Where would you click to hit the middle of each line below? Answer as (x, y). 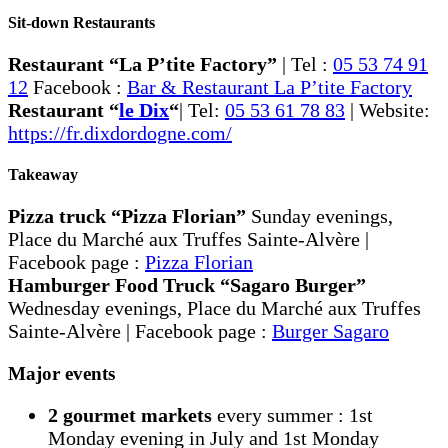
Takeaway (43, 175)
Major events (61, 374)
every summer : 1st (292, 415)
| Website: (387, 109)
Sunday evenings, (319, 216)
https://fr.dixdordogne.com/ (120, 132)
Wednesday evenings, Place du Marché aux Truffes (214, 308)
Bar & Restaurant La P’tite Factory (269, 86)
